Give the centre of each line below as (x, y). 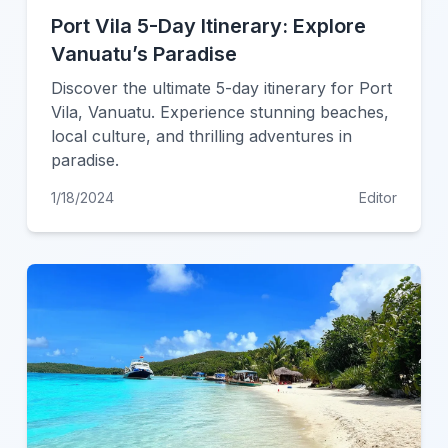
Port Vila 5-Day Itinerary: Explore (208, 26)
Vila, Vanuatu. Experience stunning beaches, (219, 112)
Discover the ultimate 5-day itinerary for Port (221, 88)
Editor (378, 197)
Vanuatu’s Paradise (143, 54)
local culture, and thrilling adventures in (201, 136)
